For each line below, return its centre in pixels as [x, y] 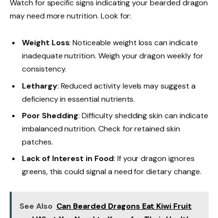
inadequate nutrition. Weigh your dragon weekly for [113, 56]
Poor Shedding [50, 115]
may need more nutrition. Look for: [71, 16]
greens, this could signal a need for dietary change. [112, 171]
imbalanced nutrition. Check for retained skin [101, 128]
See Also [36, 206]
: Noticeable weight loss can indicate [134, 43]
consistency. [44, 69]
